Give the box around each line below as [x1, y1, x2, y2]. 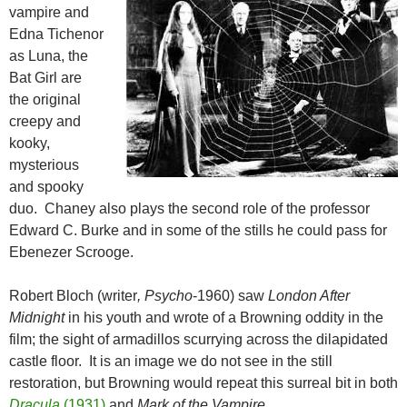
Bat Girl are [9, 70, 82, 86]
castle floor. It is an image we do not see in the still [9, 353, 333, 370]
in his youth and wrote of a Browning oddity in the [65, 310, 383, 326]
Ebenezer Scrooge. [9, 244, 134, 261]
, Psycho [137, 288, 193, 304]
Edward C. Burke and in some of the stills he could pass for [9, 223, 387, 239]
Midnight [9, 310, 65, 326]
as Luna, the [9, 48, 88, 65]
